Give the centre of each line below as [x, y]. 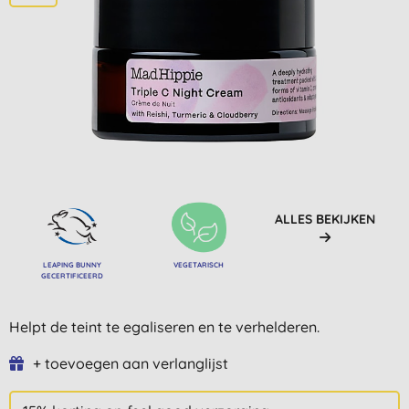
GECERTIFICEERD [73, 275]
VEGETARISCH [199, 264]
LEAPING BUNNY [73, 264]
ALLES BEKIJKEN [325, 219]
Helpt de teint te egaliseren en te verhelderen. [164, 326]
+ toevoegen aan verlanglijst [131, 363]
